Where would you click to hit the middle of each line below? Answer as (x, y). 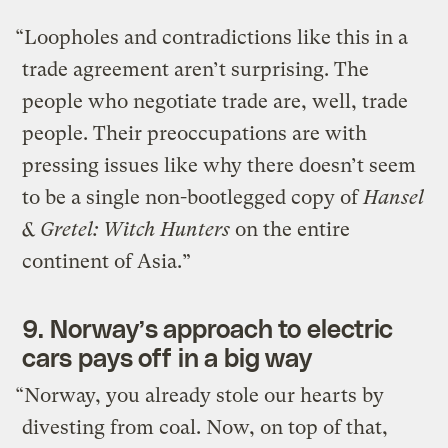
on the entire (290, 230)
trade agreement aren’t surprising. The (196, 70)
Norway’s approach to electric (221, 328)
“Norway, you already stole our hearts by (200, 396)
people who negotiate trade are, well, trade (215, 102)
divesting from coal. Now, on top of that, (205, 428)
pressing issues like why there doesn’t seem (219, 166)
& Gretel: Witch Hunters (126, 230)
